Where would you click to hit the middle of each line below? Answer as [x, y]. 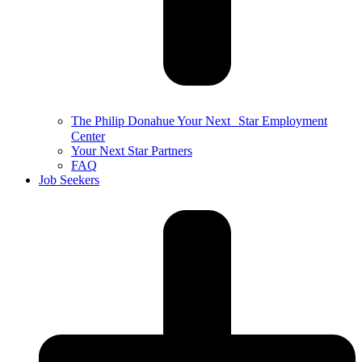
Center [88, 136]
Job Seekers [69, 180]
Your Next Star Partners [132, 151]
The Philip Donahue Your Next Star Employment [199, 121]
